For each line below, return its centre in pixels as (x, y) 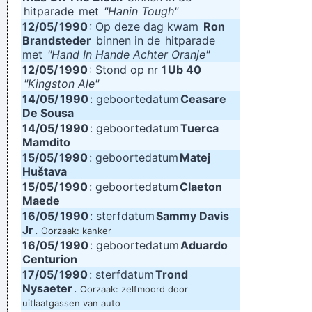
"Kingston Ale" (61, 84)
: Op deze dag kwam (146, 26)
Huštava (45, 171)
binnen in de (128, 40)
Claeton (201, 187)
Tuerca (200, 128)
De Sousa (48, 113)
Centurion (50, 259)
